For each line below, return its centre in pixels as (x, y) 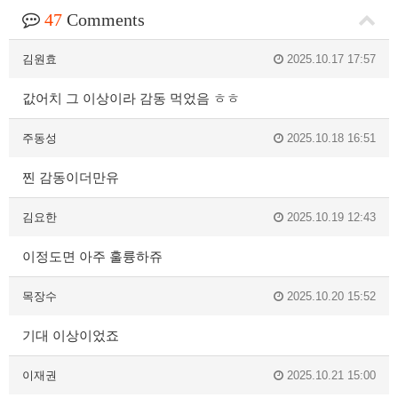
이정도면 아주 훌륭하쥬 (92, 257)
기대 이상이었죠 (71, 336)
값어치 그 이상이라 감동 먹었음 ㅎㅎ (131, 99)
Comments (103, 20)
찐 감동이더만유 (71, 178)
